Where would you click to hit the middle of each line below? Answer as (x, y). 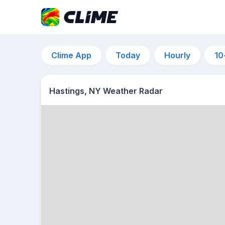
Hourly (177, 55)
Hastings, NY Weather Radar (106, 91)
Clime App (71, 55)
